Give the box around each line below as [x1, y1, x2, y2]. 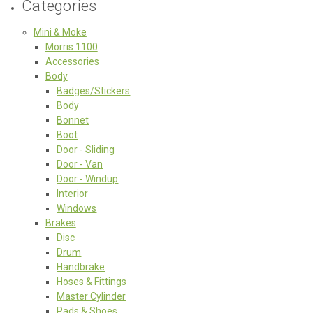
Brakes [45, 217, 76, 228]
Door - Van [57, 158, 103, 170]
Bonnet [57, 114, 89, 126]
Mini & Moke [33, 26, 87, 38]
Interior [57, 187, 89, 199]
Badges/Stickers [57, 85, 131, 96]
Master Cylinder [57, 290, 126, 302]
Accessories [45, 55, 99, 67]
